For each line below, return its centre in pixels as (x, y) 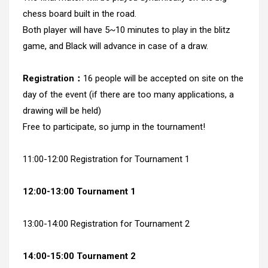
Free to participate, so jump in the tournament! (114, 127)
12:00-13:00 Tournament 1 (79, 192)
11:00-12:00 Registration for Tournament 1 (107, 159)
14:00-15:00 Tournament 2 (79, 256)
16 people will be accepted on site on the (163, 79)
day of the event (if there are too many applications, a (128, 95)
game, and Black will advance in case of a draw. (115, 46)
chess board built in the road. (79, 14)
